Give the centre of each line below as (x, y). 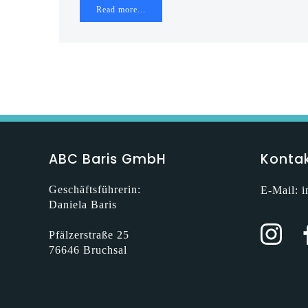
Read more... (121, 10)
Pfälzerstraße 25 (89, 235)
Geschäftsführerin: (95, 189)
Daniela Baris (83, 205)
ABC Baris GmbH (108, 159)
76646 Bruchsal (88, 250)
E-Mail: (281, 190)
